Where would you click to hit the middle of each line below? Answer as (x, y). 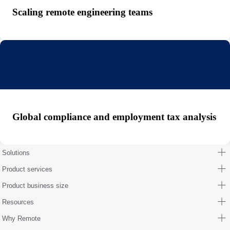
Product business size (35, 185)
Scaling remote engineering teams (82, 12)
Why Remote (21, 218)
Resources (18, 202)
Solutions (16, 152)
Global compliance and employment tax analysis (114, 117)
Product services (27, 169)
